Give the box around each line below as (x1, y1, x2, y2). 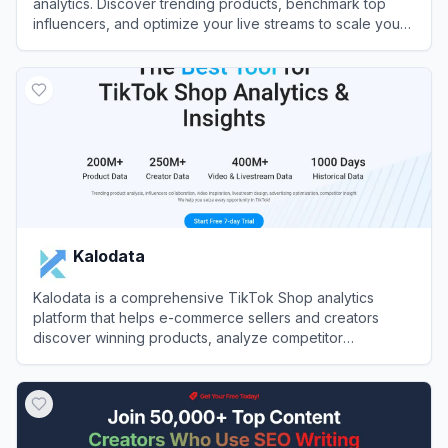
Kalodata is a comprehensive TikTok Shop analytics (33, 288, 374, 306)
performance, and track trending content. (33, 348, 305, 366)
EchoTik (57, 50, 118, 71)
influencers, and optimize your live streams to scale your (33, 14, 405, 32)
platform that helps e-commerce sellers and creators (33, 308, 379, 326)
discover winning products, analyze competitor (33, 328, 343, 346)
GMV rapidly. (33, 34, 116, 52)
